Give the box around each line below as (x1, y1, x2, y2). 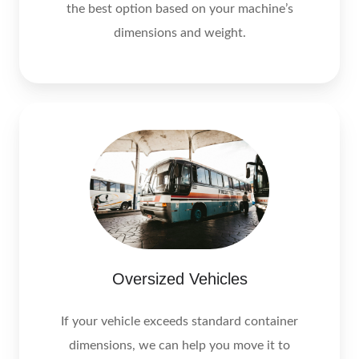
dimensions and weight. (113, 26, 246, 39)
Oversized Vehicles (111, 270, 248, 288)
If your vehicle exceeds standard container (61, 315, 298, 329)
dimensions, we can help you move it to (69, 339, 290, 353)
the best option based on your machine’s (66, 2, 293, 15)
